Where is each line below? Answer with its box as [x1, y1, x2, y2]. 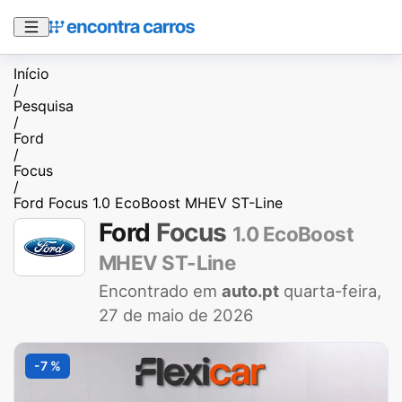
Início [13, 65, 49, 83]
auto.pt [222, 281, 279, 301]
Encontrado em [99, 281, 222, 301]
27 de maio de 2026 [99, 305, 253, 325]
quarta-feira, [284, 281, 381, 301]
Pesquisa [13, 97, 74, 115]
